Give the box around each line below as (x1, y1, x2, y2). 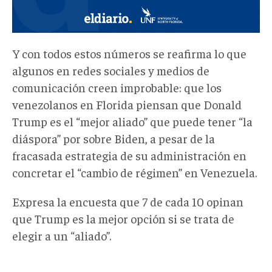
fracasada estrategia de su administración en (12, 148, 246, 163)
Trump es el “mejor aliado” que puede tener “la (12, 114, 253, 129)
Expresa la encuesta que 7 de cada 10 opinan (12, 194, 243, 209)
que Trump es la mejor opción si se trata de (12, 211, 234, 226)
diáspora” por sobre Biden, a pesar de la (12, 131, 215, 146)
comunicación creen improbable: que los (12, 80, 222, 95)
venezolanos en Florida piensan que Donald (12, 97, 242, 112)
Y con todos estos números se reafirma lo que (12, 46, 246, 61)
